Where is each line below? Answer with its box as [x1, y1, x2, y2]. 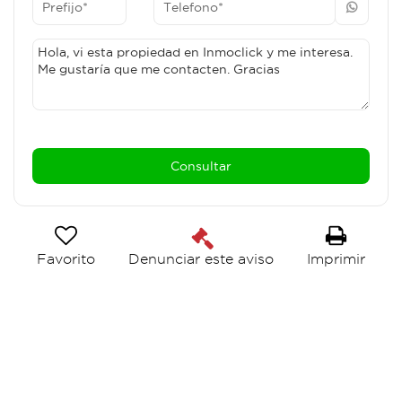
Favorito [37, 251, 95, 267]
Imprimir [306, 251, 365, 267]
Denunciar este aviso [127, 251, 274, 267]
